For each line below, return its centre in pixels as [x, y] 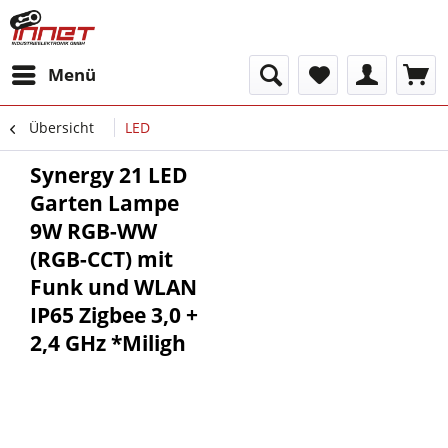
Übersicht [61, 127]
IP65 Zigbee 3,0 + [114, 315]
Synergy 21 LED [109, 175]
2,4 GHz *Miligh [108, 343]
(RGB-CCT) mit [101, 259]
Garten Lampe [104, 203]
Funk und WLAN [113, 287]
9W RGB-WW [93, 231]
